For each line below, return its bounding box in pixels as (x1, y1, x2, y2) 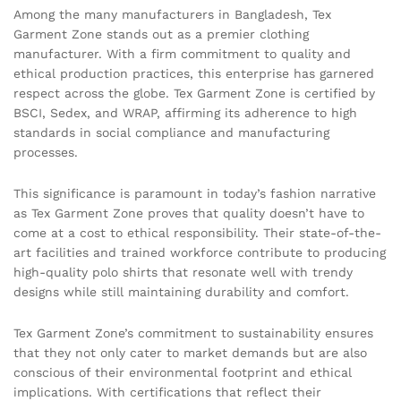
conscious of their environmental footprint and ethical (13, 364, 352, 380)
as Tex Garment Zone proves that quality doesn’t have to (13, 206, 364, 221)
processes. (13, 145, 78, 160)
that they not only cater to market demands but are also (13, 345, 367, 360)
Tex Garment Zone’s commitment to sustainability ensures (13, 325, 373, 340)
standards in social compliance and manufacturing (13, 125, 329, 141)
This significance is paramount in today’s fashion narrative (13, 186, 376, 201)
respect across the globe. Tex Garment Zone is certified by (13, 86, 375, 101)
